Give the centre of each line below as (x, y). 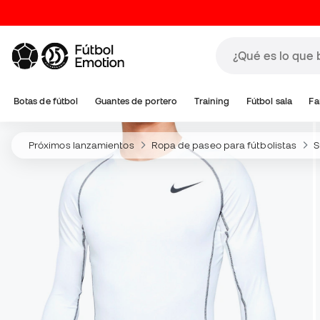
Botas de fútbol (46, 101)
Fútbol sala (269, 101)
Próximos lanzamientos (81, 145)
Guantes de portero (136, 101)
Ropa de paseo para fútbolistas (224, 145)
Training (212, 101)
